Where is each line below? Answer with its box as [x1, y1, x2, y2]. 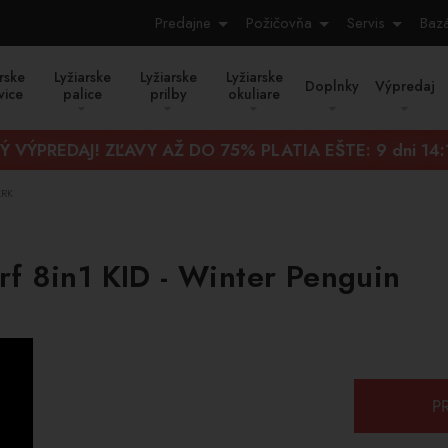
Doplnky [305, 76, 359, 96]
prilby [149, 84, 187, 104]
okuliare [228, 84, 280, 104]
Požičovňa [246, 12, 312, 34]
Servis [347, 12, 385, 34]
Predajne [155, 12, 211, 34]
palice [62, 84, 102, 104]
